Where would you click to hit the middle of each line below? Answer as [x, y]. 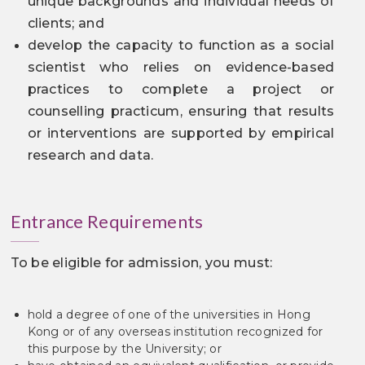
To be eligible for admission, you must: [141, 263]
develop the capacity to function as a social [181, 45]
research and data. [92, 155]
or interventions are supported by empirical [181, 133]
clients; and [68, 23]
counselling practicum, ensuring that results [181, 111]
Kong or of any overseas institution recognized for [175, 332]
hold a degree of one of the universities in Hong [169, 314]
